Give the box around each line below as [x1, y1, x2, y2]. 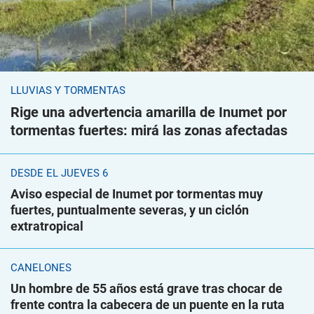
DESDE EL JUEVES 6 [11, 167, 108, 180]
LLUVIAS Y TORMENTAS [11, 84, 125, 97]
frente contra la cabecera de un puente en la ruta [11, 297, 285, 313]
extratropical [11, 219, 83, 234]
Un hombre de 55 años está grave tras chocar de [11, 281, 282, 296]
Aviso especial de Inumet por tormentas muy [11, 186, 263, 202]
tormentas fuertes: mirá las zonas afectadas [11, 122, 287, 139]
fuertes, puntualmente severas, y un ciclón [11, 203, 249, 218]
